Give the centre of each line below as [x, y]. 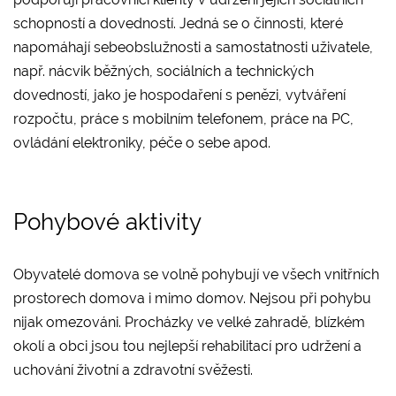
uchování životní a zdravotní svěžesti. [135, 369]
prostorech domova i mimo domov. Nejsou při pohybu [192, 298]
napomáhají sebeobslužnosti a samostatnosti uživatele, [193, 47]
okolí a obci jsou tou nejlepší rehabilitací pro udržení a [187, 346]
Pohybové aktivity [107, 221]
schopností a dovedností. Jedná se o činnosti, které [178, 23]
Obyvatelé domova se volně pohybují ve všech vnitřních [196, 274]
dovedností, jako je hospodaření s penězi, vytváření [179, 95]
